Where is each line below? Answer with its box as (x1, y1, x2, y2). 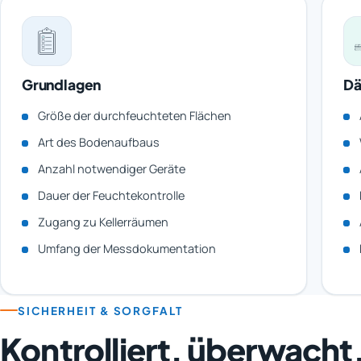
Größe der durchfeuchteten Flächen (38, 108, 231, 123)
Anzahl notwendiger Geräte (38, 161, 185, 176)
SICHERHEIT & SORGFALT (18, 303, 183, 317)
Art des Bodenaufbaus (38, 135, 160, 150)
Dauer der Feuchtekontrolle (38, 188, 185, 203)
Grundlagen (22, 76, 102, 93)
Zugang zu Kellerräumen (38, 214, 168, 230)
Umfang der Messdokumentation (38, 241, 216, 256)
